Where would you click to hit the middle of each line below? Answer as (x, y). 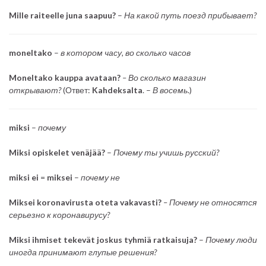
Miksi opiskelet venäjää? (57, 152)
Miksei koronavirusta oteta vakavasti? (86, 202)
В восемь (170, 90)
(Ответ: (77, 90)
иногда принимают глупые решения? (83, 252)
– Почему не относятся (210, 202)
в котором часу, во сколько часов (125, 52)
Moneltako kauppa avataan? (65, 77)
